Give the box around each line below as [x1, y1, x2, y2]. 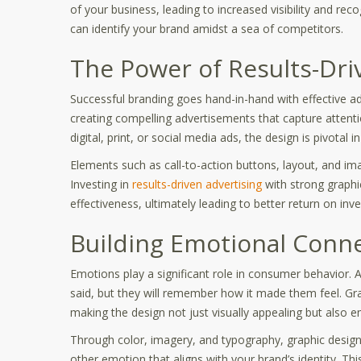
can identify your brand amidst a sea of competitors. [70, 21, 343, 36]
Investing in [70, 176, 132, 192]
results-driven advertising [132, 176, 262, 192]
